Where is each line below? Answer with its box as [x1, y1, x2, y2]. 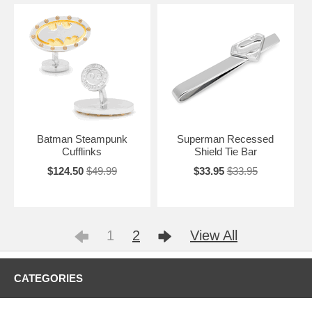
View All [190, 227, 237, 243]
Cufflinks [62, 145, 102, 157]
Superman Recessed [177, 132, 274, 145]
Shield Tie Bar [194, 145, 257, 157]
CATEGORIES [14, 272, 83, 284]
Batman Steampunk [36, 132, 127, 145]
